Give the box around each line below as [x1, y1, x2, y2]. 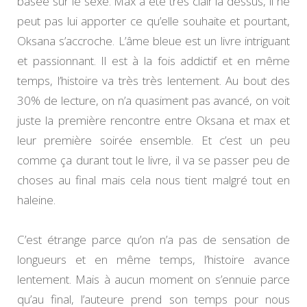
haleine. [17, 192, 56, 208]
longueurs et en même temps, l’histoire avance [17, 251, 290, 268]
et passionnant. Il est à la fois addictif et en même [17, 53, 290, 69]
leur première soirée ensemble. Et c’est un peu [17, 132, 290, 149]
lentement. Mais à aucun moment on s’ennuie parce [17, 271, 290, 288]
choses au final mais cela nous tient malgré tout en [17, 172, 290, 188]
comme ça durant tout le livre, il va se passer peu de [17, 152, 290, 169]
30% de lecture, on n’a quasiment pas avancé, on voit [17, 93, 290, 109]
